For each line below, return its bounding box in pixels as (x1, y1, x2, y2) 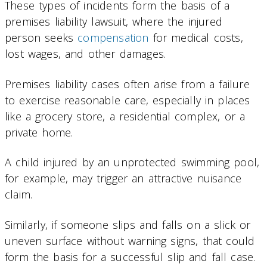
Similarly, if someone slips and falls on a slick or (5, 217, 251, 232)
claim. (5, 187, 33, 202)
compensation (77, 30, 149, 45)
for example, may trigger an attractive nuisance (5, 171, 242, 186)
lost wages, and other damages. (5, 46, 166, 61)
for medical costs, (148, 30, 243, 45)
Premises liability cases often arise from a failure (5, 76, 250, 91)
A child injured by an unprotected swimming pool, (5, 155, 260, 170)
